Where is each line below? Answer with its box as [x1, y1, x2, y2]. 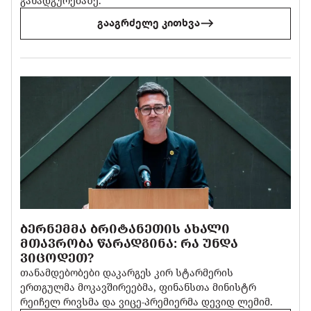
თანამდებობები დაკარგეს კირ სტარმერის [20, 265, 234, 279]
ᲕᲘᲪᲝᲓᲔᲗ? [20, 249, 95, 266]
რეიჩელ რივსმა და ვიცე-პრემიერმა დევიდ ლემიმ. [20, 294, 274, 308]
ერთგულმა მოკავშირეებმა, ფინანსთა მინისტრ [20, 280, 257, 294]
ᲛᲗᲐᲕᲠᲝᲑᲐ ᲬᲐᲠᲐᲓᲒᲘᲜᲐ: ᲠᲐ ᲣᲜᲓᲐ [20, 234, 239, 251]
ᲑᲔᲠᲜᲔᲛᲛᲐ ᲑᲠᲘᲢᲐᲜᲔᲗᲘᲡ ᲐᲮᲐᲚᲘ [20, 219, 230, 237]
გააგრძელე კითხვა [96, 17, 200, 30]
